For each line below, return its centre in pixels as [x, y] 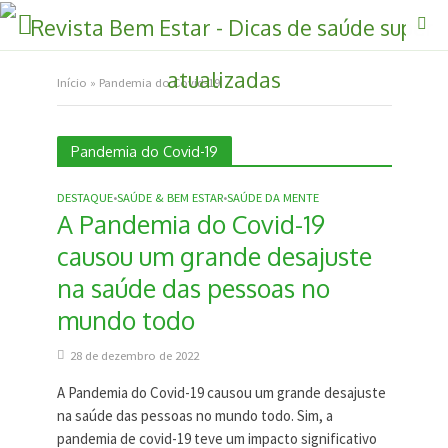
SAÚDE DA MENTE [272, 197]
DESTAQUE [84, 197]
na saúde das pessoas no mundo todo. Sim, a [194, 415]
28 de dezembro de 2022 [134, 355]
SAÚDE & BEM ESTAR [169, 197]
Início [71, 82]
